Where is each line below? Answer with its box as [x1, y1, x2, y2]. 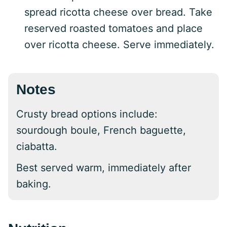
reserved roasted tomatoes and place [24, 22, 203, 35]
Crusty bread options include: [16, 108, 158, 121]
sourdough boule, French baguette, [16, 124, 186, 137]
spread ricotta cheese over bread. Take [24, 6, 212, 19]
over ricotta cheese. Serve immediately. [24, 39, 214, 51]
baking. [16, 178, 54, 191]
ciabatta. [16, 140, 57, 153]
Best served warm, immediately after [16, 162, 191, 174]
